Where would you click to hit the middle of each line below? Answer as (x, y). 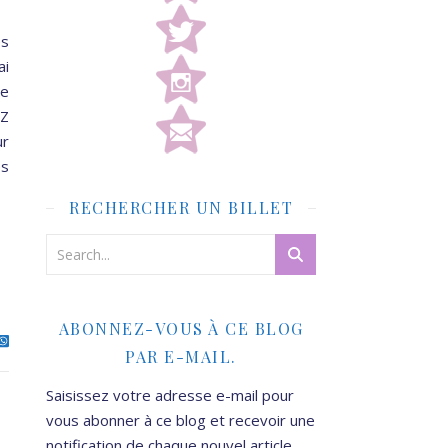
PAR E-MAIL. (181, 356)
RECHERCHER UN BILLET (181, 207)
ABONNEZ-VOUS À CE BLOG (181, 328)
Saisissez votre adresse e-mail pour (170, 394)
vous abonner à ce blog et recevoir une (180, 419)
